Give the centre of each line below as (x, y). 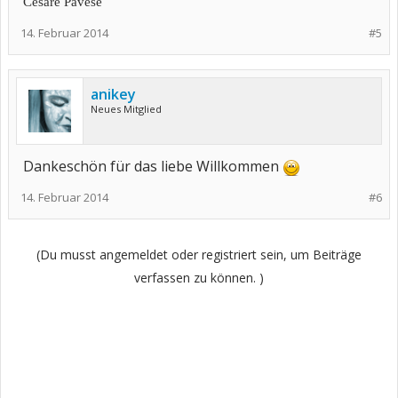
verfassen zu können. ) (199, 278)
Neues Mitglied (126, 109)
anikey (113, 94)
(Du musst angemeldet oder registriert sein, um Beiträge (199, 255)
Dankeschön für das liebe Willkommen (153, 166)
